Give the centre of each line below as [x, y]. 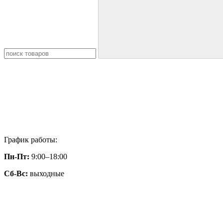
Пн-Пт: [17, 157]
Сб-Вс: [16, 173]
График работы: [31, 140]
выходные [46, 173]
